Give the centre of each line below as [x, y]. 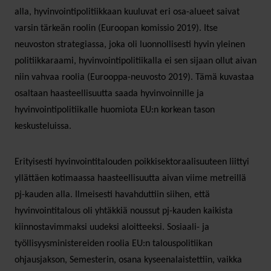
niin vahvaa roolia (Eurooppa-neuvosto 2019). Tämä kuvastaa [134, 77]
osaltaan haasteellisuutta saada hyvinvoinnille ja [109, 93]
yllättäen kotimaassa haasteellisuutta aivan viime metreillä [130, 178]
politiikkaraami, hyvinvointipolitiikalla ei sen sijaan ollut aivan [135, 61]
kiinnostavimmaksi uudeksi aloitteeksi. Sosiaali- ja [112, 227]
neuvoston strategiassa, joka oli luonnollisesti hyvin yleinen [130, 44]
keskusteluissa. [43, 126]
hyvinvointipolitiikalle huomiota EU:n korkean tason [115, 110]
